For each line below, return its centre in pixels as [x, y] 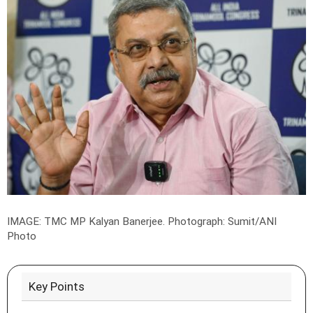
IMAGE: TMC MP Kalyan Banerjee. [87, 221]
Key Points [57, 286]
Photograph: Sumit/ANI [222, 221]
